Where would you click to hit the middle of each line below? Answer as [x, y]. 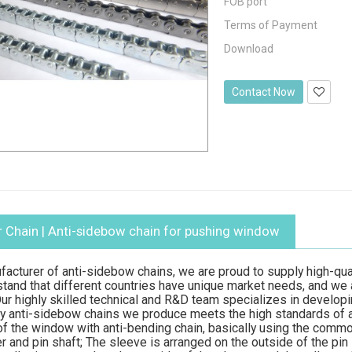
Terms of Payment [270, 25]
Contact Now [263, 92]
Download [248, 49]
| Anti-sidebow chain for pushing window [159, 231]
